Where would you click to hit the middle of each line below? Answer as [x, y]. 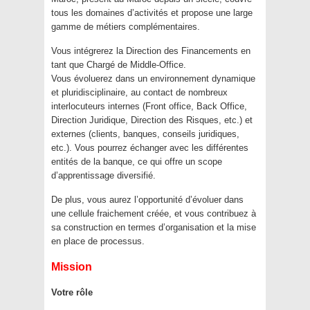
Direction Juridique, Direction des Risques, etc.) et [152, 120]
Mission [72, 267]
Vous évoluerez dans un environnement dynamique [153, 79]
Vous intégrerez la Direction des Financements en [151, 51]
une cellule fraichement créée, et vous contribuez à [154, 214]
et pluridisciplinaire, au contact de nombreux [139, 93]
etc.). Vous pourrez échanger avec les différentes [150, 148]
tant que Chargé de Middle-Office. [119, 65]
